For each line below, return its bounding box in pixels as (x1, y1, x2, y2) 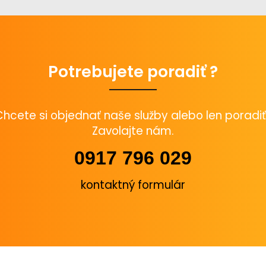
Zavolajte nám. (92, 122, 174, 139)
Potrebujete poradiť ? (48, 60, 218, 83)
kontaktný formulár (81, 176, 185, 193)
